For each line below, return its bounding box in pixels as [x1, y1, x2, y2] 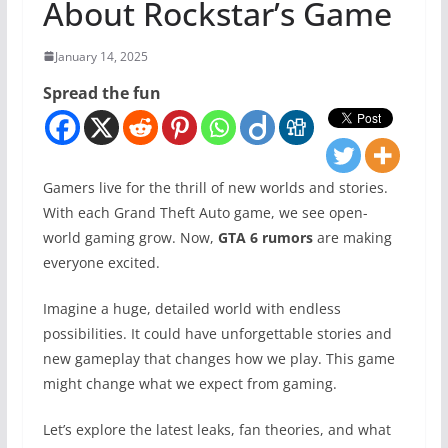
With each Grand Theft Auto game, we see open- [42, 202, 368, 222]
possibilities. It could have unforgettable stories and [42, 323, 392, 343]
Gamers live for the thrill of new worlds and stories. [42, 177, 388, 197]
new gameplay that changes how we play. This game [42, 348, 395, 368]
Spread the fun [42, 81, 161, 104]
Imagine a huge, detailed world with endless [42, 298, 341, 318]
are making [312, 227, 392, 247]
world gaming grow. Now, [42, 227, 218, 247]
